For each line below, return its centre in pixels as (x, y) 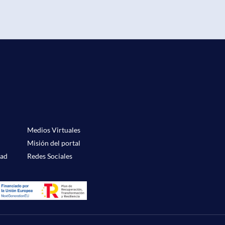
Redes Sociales (49, 156)
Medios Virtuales (53, 130)
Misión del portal (53, 143)
